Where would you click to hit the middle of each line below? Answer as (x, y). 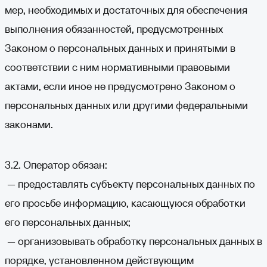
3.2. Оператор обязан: (56, 165)
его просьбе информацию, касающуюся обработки (125, 203)
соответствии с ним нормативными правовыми (117, 67)
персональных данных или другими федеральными (126, 105)
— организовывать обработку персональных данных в (133, 241)
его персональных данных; (68, 222)
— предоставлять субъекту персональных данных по (130, 184)
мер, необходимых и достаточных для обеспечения (126, 10)
